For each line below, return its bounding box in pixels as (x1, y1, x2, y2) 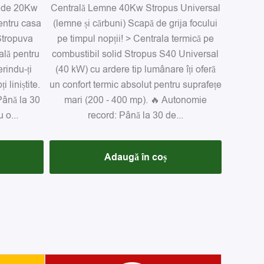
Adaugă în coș (104, 150, 167, 164)
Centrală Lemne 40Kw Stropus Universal (50, 1, 220, 15)
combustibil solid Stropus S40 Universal (52, 47, 219, 61)
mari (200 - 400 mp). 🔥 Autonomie (64, 93, 207, 107)
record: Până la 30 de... (87, 108, 183, 122)
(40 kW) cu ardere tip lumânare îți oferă (55, 62, 216, 76)
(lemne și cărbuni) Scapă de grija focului (53, 16, 218, 30)
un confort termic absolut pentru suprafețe (49, 78, 222, 91)
